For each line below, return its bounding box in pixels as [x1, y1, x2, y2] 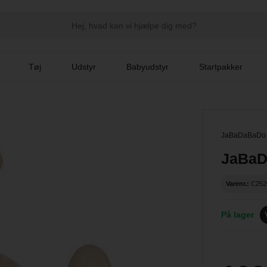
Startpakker [199, 62, 243, 72]
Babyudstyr [126, 62, 169, 72]
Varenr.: [226, 180, 250, 187]
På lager [221, 210, 254, 219]
